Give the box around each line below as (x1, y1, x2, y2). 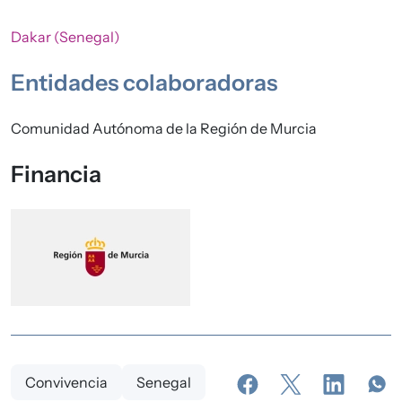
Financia (11, 161, 101, 188)
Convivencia (25, 373, 108, 392)
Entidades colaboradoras (11, 69, 277, 97)
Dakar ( (11, 28, 59, 47)
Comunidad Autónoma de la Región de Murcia (11, 119, 317, 138)
